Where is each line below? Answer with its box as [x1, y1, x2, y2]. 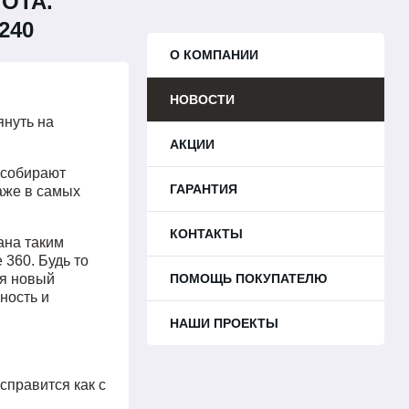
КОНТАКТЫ [170, 226, 243, 242]
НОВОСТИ [170, 92, 235, 108]
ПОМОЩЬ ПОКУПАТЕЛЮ [170, 271, 327, 287]
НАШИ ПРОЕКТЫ [170, 316, 278, 331]
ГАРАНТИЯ [170, 182, 237, 197]
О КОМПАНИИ [170, 47, 258, 63]
